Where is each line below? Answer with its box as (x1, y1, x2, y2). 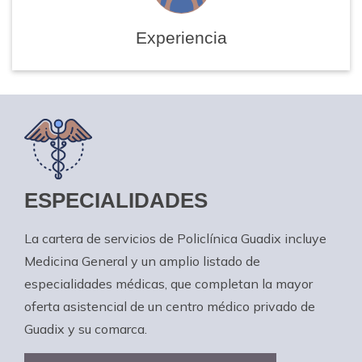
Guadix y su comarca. (24, 320, 147, 337)
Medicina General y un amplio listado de (24, 252, 260, 269)
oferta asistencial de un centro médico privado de (24, 297, 315, 314)
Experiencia (135, 28, 227, 48)
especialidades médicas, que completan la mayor (24, 275, 313, 292)
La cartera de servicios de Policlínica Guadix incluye (24, 229, 326, 246)
